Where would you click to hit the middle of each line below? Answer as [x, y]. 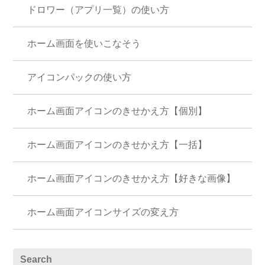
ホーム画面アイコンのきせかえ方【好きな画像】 [132, 179]
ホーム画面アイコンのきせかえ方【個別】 [117, 111]
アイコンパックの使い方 [80, 77]
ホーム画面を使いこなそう [84, 44]
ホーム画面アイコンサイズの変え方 [103, 212]
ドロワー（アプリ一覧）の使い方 [98, 10]
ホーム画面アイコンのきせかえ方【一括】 [117, 145]
